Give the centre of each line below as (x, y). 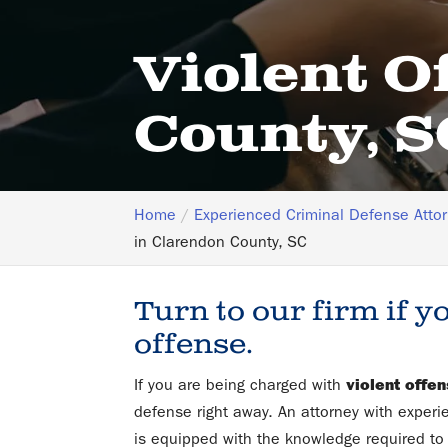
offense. (194, 344)
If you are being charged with (240, 384)
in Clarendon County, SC (221, 241)
